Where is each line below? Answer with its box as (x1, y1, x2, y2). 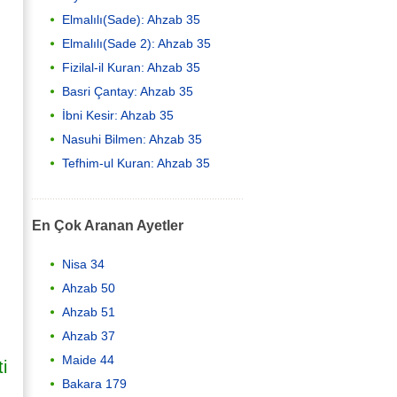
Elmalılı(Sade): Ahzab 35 (62, 12, 200, 27)
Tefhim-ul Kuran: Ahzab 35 (62, 155, 210, 170)
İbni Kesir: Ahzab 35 (62, 107, 174, 122)
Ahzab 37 (62, 328, 115, 343)
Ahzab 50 (62, 280, 115, 295)
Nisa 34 (62, 256, 105, 271)
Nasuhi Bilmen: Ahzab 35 (62, 131, 202, 146)
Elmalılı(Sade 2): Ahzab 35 (62, 35, 211, 51)
